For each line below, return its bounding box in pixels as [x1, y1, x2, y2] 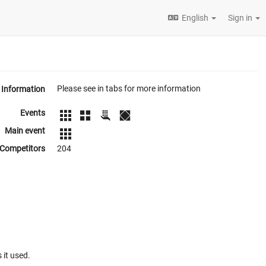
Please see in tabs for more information [57, 84, 201, 93]
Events [20, 108, 45, 118]
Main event [5, 126, 45, 136]
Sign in [228, 13, 254, 23]
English [182, 13, 208, 23]
